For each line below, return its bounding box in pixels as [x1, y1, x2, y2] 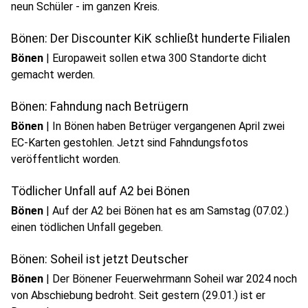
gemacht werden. [11, 68, 95, 81]
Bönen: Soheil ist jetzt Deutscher [11, 252, 188, 266]
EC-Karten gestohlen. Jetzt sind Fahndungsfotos [11, 136, 248, 149]
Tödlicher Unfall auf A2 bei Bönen [11, 184, 190, 198]
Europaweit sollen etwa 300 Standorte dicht [52, 52, 267, 65]
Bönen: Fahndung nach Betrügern [11, 100, 188, 113]
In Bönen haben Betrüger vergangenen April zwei [52, 120, 285, 133]
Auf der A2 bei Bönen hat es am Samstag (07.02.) [52, 204, 289, 217]
